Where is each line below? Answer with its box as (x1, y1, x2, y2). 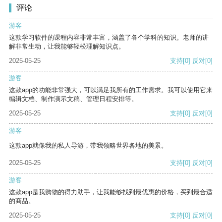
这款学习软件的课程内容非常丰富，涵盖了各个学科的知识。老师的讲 (9, 34, 209, 42)
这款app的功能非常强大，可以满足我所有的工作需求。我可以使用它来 (9, 86, 213, 94)
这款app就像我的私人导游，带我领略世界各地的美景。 (9, 142, 167, 150)
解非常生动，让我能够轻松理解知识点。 (9, 43, 125, 51)
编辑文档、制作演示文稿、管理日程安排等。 (9, 95, 138, 103)
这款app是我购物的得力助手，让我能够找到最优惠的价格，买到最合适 (9, 188, 213, 196)
